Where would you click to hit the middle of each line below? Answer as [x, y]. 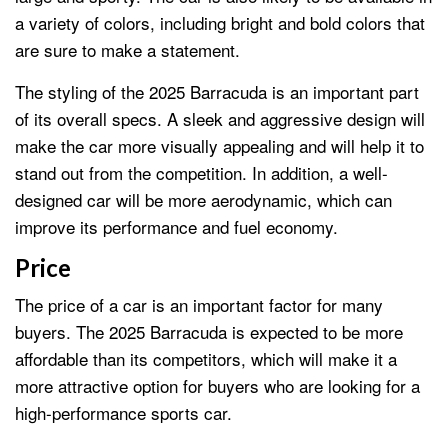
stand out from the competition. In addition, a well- [201, 173]
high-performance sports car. [123, 413]
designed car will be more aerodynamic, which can [203, 200]
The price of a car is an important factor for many [199, 305]
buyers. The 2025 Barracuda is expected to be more [209, 332]
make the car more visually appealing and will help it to [219, 146]
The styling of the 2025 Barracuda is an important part [217, 92]
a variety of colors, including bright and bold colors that [220, 23]
